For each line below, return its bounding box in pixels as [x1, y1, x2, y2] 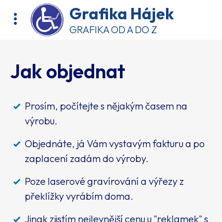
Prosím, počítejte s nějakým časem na [25, 100, 187, 112]
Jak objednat [10, 58, 125, 83]
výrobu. [25, 114, 57, 127]
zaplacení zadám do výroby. [25, 152, 149, 165]
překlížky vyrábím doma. [25, 190, 133, 202]
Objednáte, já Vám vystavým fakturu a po [25, 137, 205, 150]
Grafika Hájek [69, 3, 174, 23]
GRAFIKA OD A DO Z [69, 23, 157, 36]
